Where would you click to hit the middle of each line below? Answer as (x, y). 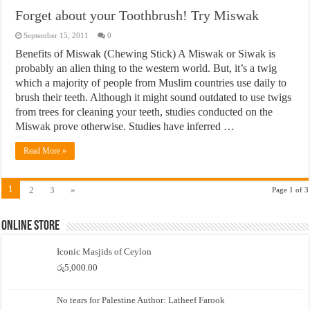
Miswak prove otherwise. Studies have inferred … (125, 126)
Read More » (45, 151)
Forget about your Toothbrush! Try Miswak (137, 15)
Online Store (31, 226)
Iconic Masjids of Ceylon (104, 251)
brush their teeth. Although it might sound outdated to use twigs (154, 97)
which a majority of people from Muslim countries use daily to (151, 82)
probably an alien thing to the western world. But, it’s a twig (146, 68)
